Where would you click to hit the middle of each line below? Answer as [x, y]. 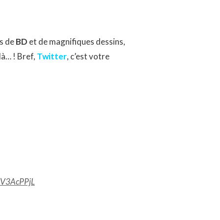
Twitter [52, 56]
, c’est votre [88, 56]
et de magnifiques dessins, [76, 41]
